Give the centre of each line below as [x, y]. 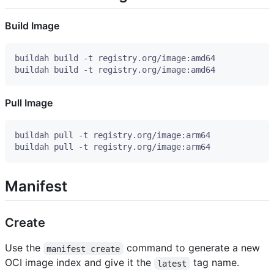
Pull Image [29, 103]
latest [172, 263]
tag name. [214, 263]
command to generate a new [193, 248]
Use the [24, 248]
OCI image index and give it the [80, 263]
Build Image [32, 26]
